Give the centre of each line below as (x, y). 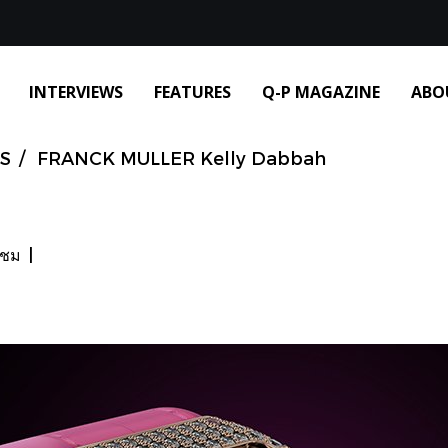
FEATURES (192, 92)
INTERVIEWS (76, 92)
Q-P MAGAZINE (321, 92)
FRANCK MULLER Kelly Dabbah (181, 157)
